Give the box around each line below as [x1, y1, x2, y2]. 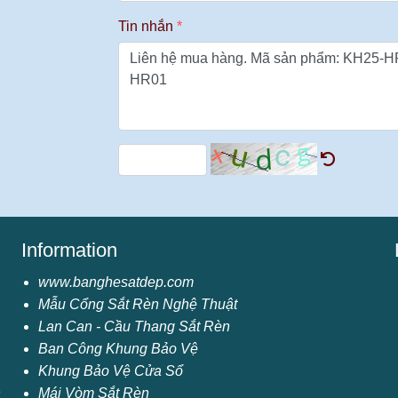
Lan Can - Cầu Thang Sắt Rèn [38, 319, 230, 334]
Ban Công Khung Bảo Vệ [38, 341, 198, 356]
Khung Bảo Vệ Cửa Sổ [38, 363, 183, 378]
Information [21, 239, 117, 261]
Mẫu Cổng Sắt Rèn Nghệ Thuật [38, 297, 237, 312]
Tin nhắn [118, 19, 174, 34]
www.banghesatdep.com [38, 275, 194, 290]
